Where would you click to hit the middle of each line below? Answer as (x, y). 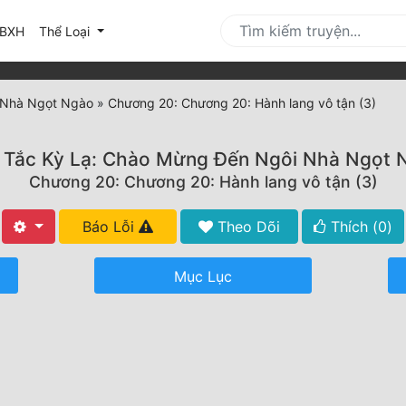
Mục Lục (203, 277)
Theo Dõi (246, 227)
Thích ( (352, 227)
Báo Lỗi (110, 227)
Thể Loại (66, 31)
